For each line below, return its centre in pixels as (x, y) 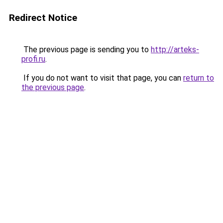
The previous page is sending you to (86, 50)
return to (199, 78)
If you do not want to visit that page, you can (102, 78)
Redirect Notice (43, 18)
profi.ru (33, 59)
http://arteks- (175, 50)
